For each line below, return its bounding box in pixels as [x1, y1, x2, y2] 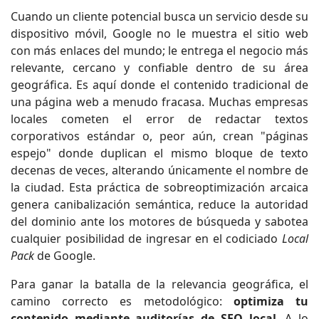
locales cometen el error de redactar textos [11, 110, 308, 127]
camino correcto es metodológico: [11, 293, 234, 309]
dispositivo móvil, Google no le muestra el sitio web [11, 25, 308, 41]
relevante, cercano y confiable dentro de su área [11, 59, 308, 75]
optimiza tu [233, 293, 309, 309]
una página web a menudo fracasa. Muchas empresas [11, 93, 308, 110]
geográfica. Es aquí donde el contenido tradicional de [11, 76, 308, 93]
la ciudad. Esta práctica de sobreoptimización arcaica [11, 179, 308, 195]
